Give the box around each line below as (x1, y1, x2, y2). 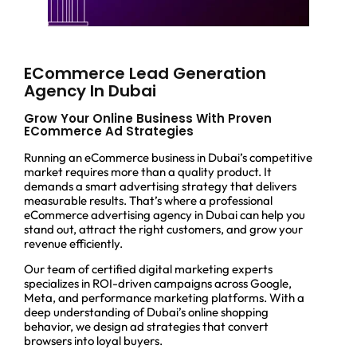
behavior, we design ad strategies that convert (24, 319, 269, 335)
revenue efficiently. (24, 235, 123, 251)
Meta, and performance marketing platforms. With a (24, 290, 304, 306)
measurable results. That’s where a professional (24, 192, 273, 208)
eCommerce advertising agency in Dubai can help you (24, 206, 305, 222)
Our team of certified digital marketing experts (24, 261, 273, 277)
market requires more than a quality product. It (24, 163, 272, 179)
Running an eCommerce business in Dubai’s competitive (24, 149, 312, 165)
